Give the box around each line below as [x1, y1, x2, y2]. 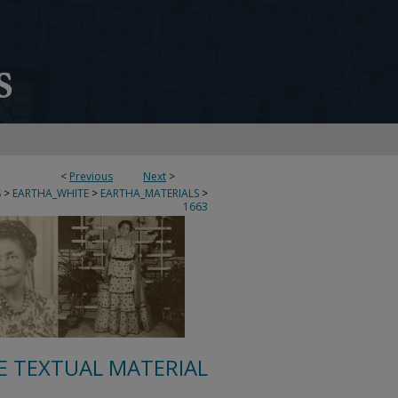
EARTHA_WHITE [12, 186, 89, 201]
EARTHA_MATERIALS [100, 186, 199, 201]
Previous [69, 169, 113, 184]
